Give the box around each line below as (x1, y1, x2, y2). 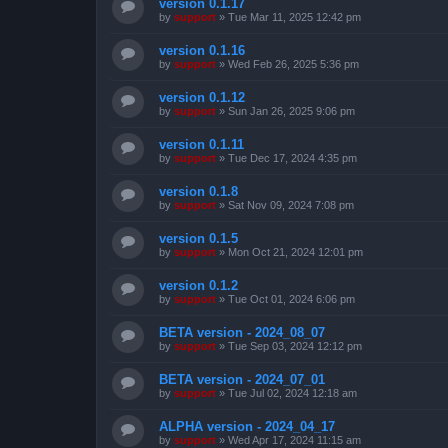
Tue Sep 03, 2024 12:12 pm (228, 339, 362, 352)
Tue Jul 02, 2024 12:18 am (228, 386, 357, 399)
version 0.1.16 (159, 42, 245, 58)
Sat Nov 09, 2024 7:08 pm (228, 198, 354, 211)
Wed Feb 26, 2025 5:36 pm (228, 57, 359, 70)
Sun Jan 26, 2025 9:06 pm (228, 104, 355, 117)
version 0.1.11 (159, 136, 244, 152)
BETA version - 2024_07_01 (159, 371, 325, 387)
